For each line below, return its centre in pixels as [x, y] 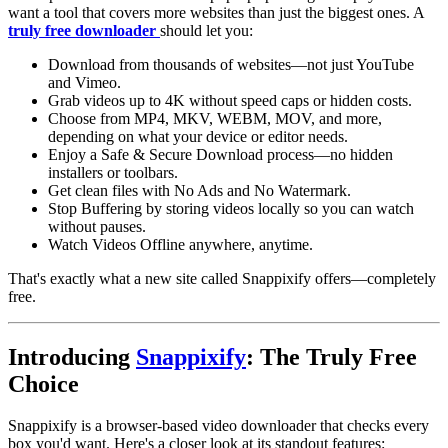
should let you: [206, 30]
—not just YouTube [352, 64]
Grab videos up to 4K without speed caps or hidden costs [228, 100]
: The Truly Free [331, 356]
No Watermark [300, 190]
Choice [43, 383]
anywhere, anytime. [249, 244]
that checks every [372, 426]
